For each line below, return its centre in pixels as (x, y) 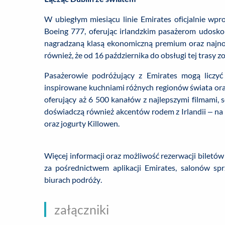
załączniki (82, 209)
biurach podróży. (73, 180)
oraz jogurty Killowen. (82, 123)
